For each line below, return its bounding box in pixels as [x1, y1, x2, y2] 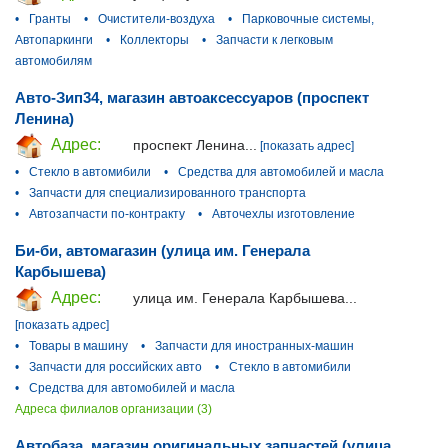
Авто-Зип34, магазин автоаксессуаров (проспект [15, 89, 369, 107]
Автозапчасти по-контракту [29, 207, 185, 222]
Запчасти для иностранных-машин [155, 339, 354, 354]
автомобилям [15, 54, 92, 69]
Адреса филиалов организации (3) [15, 402, 212, 417]
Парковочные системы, [242, 12, 374, 27]
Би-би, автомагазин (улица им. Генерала [15, 242, 310, 260]
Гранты [29, 12, 71, 27]
